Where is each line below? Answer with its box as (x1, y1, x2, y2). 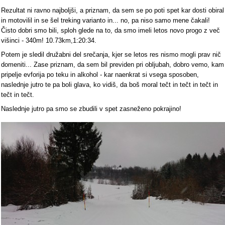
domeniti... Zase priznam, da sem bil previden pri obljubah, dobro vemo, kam (1, 61, 224, 69)
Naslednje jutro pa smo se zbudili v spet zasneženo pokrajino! (1, 105, 181, 113)
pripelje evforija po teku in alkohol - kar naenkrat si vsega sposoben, (1, 71, 199, 79)
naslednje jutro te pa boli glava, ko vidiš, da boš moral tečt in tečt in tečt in (1, 81, 218, 89)
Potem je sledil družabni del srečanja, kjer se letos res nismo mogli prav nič (1, 51, 221, 59)
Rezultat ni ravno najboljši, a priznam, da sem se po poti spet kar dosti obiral (1, 7, 224, 15)
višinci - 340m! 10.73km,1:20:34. (1, 37, 96, 45)
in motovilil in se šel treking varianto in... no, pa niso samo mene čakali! (1, 17, 210, 25)
